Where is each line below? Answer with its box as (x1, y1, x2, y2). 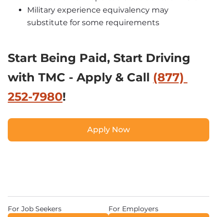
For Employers (108, 204, 158, 213)
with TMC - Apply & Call (8, 70, 153, 84)
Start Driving (113, 50, 190, 65)
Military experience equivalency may (27, 5, 169, 15)
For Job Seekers (8, 204, 62, 213)
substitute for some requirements (27, 17, 159, 27)
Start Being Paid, (8, 50, 113, 65)
